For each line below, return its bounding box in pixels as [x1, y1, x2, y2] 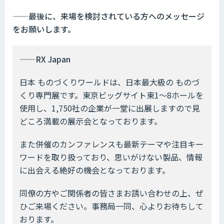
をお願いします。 [12, 23, 75, 35]
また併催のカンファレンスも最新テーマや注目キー [19, 138, 203, 150]
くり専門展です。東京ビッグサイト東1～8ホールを [19, 89, 203, 101]
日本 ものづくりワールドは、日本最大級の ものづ [19, 76, 199, 88]
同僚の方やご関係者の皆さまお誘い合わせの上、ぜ [19, 187, 203, 199]
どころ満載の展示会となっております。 [19, 115, 162, 127]
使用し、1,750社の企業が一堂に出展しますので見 [19, 102, 200, 114]
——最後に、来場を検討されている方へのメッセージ [12, 10, 204, 22]
